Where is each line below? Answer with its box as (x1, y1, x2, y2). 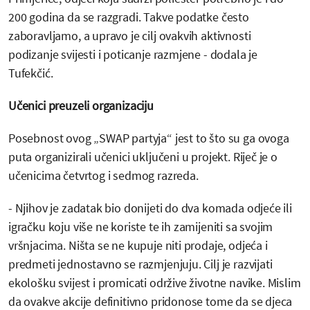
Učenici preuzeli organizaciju (8, 98, 154, 114)
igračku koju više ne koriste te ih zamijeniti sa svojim (8, 219, 273, 235)
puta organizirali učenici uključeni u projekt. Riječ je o (8, 149, 277, 165)
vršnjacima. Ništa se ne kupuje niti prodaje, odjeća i (8, 237, 268, 254)
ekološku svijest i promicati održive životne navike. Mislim (8, 275, 301, 291)
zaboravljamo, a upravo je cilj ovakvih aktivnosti (8, 28, 251, 44)
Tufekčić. (8, 65, 53, 82)
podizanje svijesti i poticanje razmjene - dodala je (8, 46, 258, 63)
